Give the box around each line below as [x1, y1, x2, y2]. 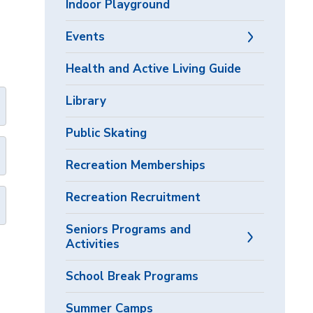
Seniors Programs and [66, 221, 191, 238]
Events [66, 29, 105, 45]
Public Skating [66, 125, 147, 141]
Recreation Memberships [66, 157, 206, 173]
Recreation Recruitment [66, 189, 201, 205]
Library [66, 93, 107, 109]
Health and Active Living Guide [66, 61, 242, 77]
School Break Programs [66, 268, 199, 284]
